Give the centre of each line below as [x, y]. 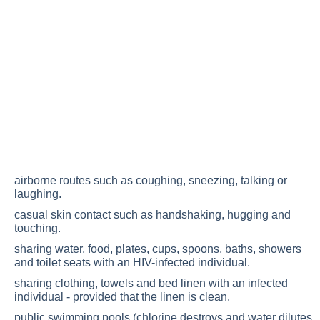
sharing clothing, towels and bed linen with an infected [151, 283]
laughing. [41, 194]
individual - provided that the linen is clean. [125, 297]
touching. [40, 228]
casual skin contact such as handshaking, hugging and [152, 215]
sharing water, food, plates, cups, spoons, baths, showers [158, 249]
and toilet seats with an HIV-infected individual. [135, 262]
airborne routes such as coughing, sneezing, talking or [151, 180]
